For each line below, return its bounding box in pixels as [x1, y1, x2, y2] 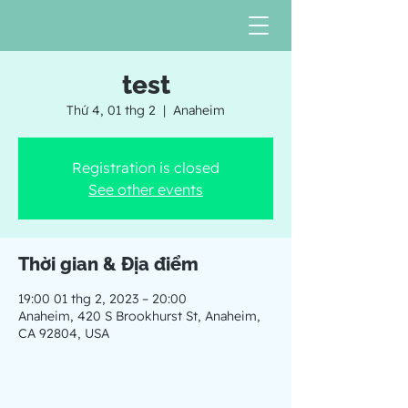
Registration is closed [72, 158, 219, 177]
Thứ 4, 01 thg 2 [66, 102, 156, 118]
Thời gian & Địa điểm [18, 253, 199, 275]
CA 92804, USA [18, 325, 109, 342]
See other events [88, 180, 203, 199]
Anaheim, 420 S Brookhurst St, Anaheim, [18, 308, 260, 324]
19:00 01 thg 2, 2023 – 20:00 [18, 291, 187, 307]
